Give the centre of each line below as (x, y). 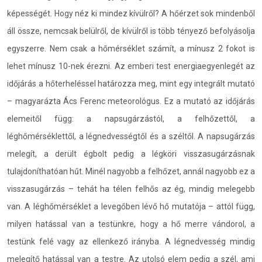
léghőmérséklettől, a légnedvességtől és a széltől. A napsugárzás (131, 136)
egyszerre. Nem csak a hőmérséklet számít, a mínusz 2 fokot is (131, 49)
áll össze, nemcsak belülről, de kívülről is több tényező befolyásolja (131, 31)
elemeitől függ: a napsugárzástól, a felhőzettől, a (131, 119)
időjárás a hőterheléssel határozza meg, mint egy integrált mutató (131, 84)
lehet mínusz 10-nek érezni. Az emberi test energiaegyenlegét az (131, 66)
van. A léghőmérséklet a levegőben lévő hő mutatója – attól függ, (131, 206)
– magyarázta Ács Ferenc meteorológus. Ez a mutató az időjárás (131, 101)
